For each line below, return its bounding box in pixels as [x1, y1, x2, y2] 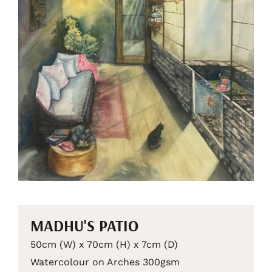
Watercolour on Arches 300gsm [30, 256, 180, 268]
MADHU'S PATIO [30, 215, 138, 236]
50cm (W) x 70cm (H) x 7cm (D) [30, 238, 178, 250]
